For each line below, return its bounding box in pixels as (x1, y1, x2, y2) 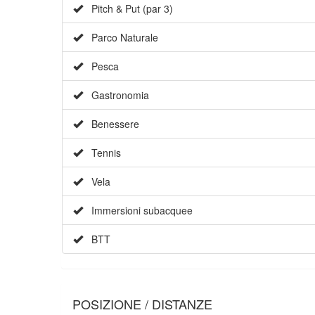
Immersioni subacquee (83, 203, 193, 218)
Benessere (83, 117, 139, 131)
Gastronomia (83, 88, 149, 103)
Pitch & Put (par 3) (83, 1, 173, 16)
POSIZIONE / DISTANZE (72, 295, 212, 314)
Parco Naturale (83, 30, 158, 45)
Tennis (83, 146, 121, 160)
